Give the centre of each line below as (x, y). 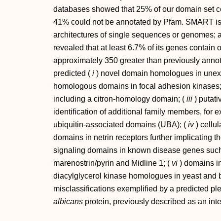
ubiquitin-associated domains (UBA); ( (121, 125)
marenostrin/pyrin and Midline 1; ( (112, 163)
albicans (68, 202)
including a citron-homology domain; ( (120, 99)
